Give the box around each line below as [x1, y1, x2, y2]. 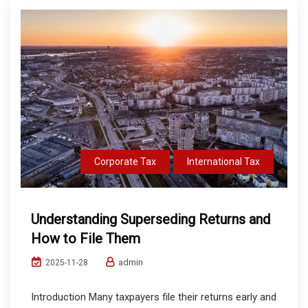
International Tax [187, 155, 260, 167]
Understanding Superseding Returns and [31, 210, 270, 228]
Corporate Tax [94, 155, 156, 167]
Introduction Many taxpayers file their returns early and [31, 290, 276, 303]
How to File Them [31, 230, 140, 247]
